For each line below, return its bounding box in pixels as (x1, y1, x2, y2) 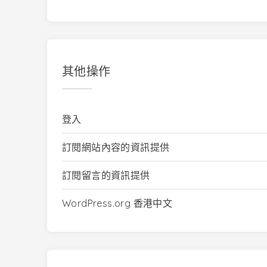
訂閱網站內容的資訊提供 (62, 141, 170, 154)
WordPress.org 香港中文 (62, 197, 173, 210)
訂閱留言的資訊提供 (62, 169, 150, 182)
